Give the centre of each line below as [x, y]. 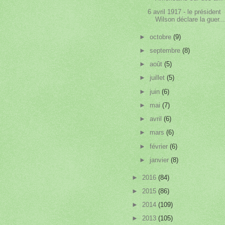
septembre [166, 51]
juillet [158, 78]
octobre [162, 37]
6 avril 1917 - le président [185, 12]
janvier [160, 160]
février [160, 146]
